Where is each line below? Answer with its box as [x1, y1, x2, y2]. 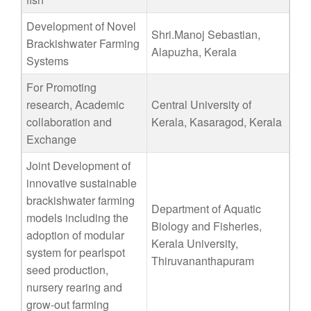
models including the [26, 210, 128, 226]
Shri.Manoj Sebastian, [151, 26, 260, 42]
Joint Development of [26, 158, 131, 174]
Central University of [151, 96, 251, 112]
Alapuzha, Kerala [151, 44, 237, 60]
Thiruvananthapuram [151, 253, 254, 269]
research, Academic [26, 96, 124, 112]
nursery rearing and [26, 279, 122, 295]
